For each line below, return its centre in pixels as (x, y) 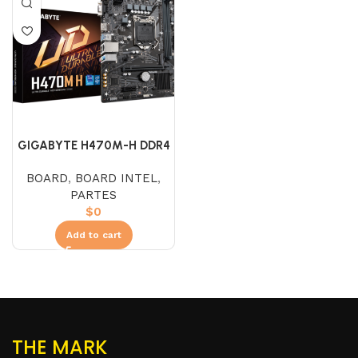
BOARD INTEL (116, 178)
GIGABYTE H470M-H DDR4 (93, 145)
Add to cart (93, 235)
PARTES (93, 195)
